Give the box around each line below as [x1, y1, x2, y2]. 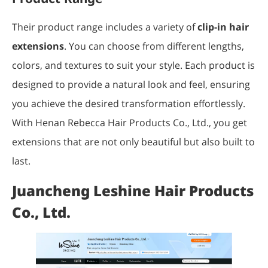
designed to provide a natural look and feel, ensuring [12, 78, 250, 92]
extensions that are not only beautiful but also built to [12, 135, 255, 149]
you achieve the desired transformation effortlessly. [12, 97, 245, 111]
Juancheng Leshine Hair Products [12, 181, 254, 201]
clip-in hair [197, 20, 249, 34]
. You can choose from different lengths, [64, 39, 244, 53]
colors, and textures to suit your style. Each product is [12, 59, 255, 72]
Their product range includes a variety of [12, 20, 197, 34]
